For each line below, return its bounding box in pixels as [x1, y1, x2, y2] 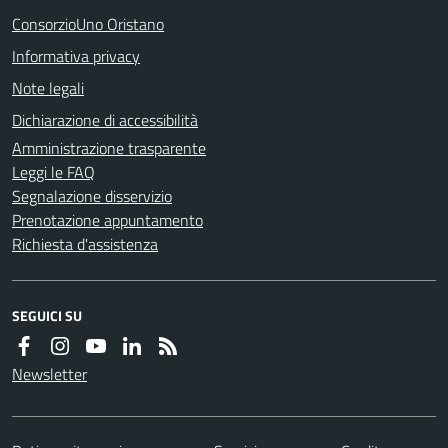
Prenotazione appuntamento [12, 207, 203, 232]
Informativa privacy [12, 43, 140, 68]
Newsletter [12, 361, 87, 386]
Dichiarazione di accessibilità [12, 107, 198, 132]
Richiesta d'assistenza [12, 231, 158, 256]
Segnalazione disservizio [12, 183, 172, 208]
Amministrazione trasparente [12, 135, 206, 160]
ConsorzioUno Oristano [12, 11, 164, 36]
